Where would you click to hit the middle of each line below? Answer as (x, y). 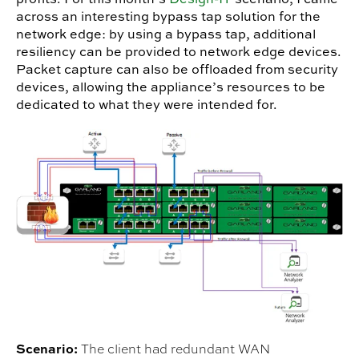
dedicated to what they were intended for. (147, 104)
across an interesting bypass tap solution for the (168, 16)
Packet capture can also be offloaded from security (177, 69)
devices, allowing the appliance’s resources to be (171, 86)
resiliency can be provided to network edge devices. (179, 51)
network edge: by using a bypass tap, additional (166, 33)
